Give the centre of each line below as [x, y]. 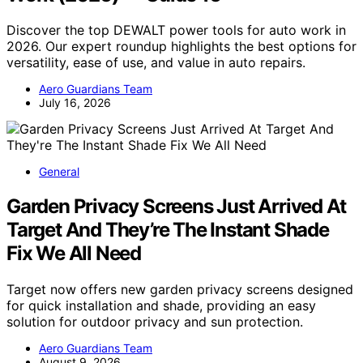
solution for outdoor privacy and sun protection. [155, 322]
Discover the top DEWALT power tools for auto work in [176, 30]
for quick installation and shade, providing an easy [161, 306]
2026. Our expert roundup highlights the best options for [181, 47]
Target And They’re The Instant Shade [168, 230]
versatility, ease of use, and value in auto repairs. [156, 63]
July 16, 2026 [75, 103]
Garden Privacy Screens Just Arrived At [176, 207]
